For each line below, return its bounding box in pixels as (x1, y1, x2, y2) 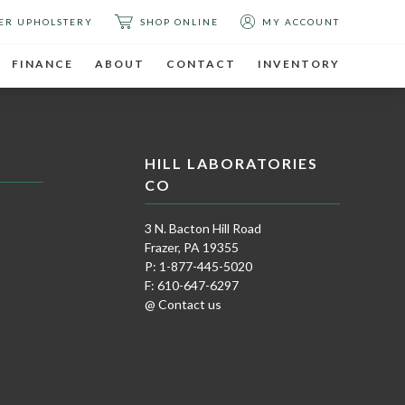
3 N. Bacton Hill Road (145, 221, 261, 236)
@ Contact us (145, 297, 221, 312)
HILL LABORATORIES (145, 155, 318, 172)
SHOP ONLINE (140, 16, 219, 27)
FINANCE (12, 57, 73, 71)
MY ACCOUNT (262, 16, 340, 27)
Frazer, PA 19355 (145, 240, 239, 255)
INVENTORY (258, 57, 340, 71)
